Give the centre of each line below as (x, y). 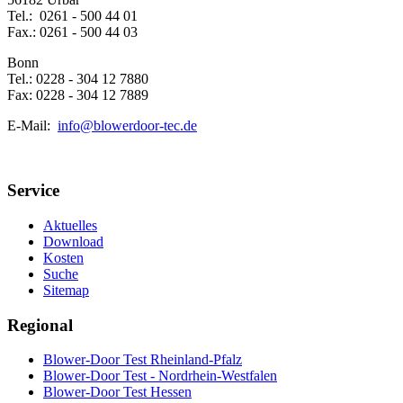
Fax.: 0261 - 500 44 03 (72, 31)
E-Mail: (32, 125)
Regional (40, 325)
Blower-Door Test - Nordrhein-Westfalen (160, 376)
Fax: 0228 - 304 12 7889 (78, 94)
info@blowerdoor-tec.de (127, 125)
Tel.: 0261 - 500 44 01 (72, 15)
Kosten (63, 258)
